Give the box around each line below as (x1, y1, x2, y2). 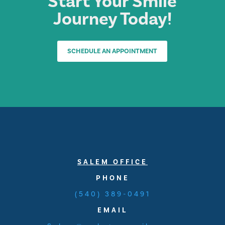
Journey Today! (53, 7, 172, 31)
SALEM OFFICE (77, 157, 148, 167)
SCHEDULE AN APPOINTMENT (67, 46, 158, 55)
